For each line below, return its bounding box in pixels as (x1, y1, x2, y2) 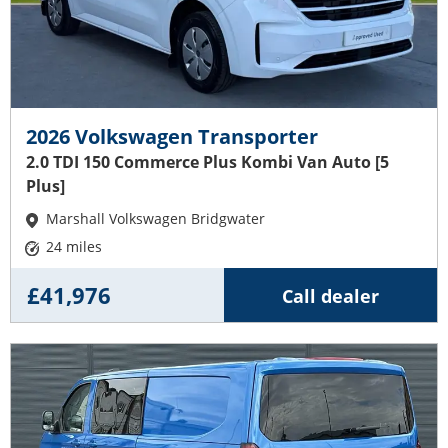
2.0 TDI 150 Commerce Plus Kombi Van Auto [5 (26, 150, 389, 173)
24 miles (46, 236, 103, 256)
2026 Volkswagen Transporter (26, 122, 318, 150)
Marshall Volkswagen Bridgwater (46, 208, 266, 228)
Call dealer (282, 283, 379, 308)
